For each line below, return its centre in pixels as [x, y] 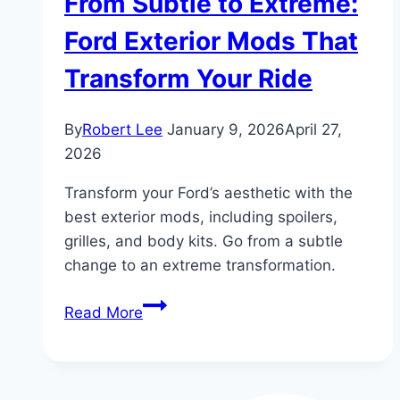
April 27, [313, 130]
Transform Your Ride [188, 78]
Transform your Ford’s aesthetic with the [208, 193]
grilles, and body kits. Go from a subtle [204, 242]
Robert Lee [122, 130]
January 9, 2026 [226, 130]
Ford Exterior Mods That [211, 41]
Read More [104, 313]
